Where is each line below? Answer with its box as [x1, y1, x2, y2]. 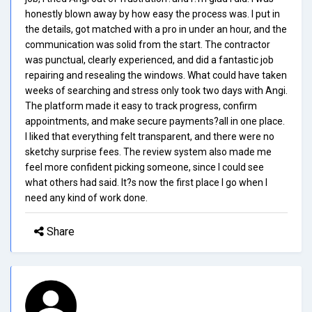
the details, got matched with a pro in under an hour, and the [25, 23, 287, 35]
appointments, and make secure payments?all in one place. [25, 115, 285, 127]
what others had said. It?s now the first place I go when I [25, 176, 267, 188]
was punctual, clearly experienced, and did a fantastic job [25, 54, 274, 65]
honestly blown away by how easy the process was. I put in [25, 8, 280, 19]
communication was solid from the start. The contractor [25, 38, 270, 50]
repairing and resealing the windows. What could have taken [25, 69, 287, 81]
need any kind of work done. [25, 192, 148, 203]
